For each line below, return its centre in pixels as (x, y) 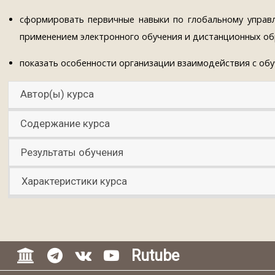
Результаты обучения (72, 152)
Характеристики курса (75, 181)
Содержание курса (65, 124)
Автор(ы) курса (57, 95)
